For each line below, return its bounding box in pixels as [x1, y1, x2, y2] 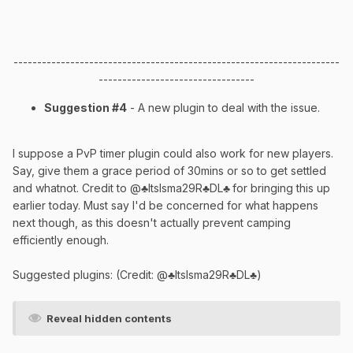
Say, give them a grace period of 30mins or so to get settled [13, 163, 326, 177]
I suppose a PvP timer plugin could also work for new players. [13, 146, 333, 160]
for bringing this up [232, 180, 330, 195]
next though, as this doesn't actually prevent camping [13, 215, 291, 229]
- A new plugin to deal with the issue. [127, 100, 320, 114]
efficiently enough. [13, 232, 109, 247]
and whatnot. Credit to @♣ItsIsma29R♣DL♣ [13, 180, 230, 195]
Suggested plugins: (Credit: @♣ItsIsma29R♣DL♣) [13, 267, 262, 281]
